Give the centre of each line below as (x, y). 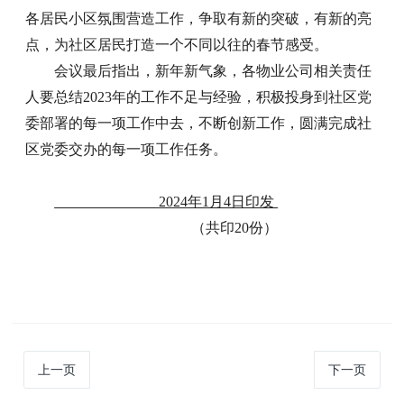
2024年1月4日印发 (166, 201)
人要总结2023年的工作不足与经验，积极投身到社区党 (199, 96)
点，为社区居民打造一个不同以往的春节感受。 (177, 44)
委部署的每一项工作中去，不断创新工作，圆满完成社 (199, 123)
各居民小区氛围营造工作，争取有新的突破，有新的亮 (199, 18)
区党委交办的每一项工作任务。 (127, 149)
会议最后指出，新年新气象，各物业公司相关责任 (213, 70)
